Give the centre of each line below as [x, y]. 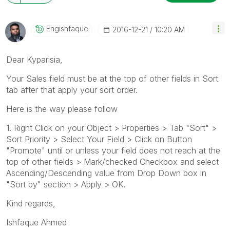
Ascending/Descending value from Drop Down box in [106, 173]
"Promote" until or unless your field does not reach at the [113, 150]
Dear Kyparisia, [34, 59]
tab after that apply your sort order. [72, 90]
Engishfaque [67, 28]
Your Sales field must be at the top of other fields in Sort [112, 78]
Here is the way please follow [62, 109]
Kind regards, [31, 203]
